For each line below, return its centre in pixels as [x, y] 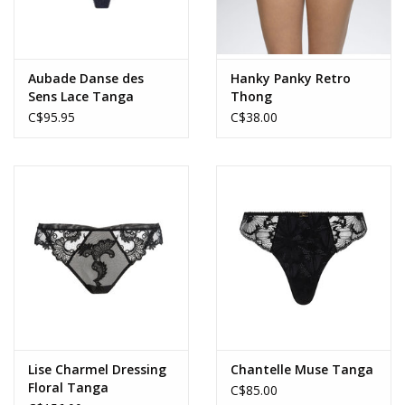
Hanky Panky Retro [291, 79]
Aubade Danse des [86, 79]
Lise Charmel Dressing [97, 369]
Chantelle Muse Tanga [302, 369]
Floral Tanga [68, 387]
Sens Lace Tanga [81, 97]
